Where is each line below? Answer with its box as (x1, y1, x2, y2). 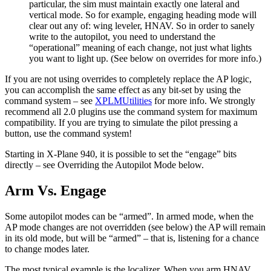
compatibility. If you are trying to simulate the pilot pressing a (5, 117, 238, 128)
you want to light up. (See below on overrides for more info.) (29, 53, 261, 64)
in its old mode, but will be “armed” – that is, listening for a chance (5, 233, 259, 244)
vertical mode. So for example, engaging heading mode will (29, 10, 256, 21)
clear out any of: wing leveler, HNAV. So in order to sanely (29, 21, 255, 31)
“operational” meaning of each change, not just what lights (29, 42, 252, 53)
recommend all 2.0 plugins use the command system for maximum (5, 106, 257, 117)
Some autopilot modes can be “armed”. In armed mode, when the (5, 211, 253, 222)
